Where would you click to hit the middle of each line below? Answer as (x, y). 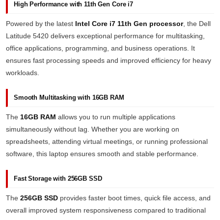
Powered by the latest (41, 24)
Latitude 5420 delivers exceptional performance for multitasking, (105, 36)
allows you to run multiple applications (116, 117)
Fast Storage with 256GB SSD (58, 179)
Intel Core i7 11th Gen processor (129, 24)
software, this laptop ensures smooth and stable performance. (102, 154)
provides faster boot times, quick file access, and (134, 198)
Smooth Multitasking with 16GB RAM (69, 97)
